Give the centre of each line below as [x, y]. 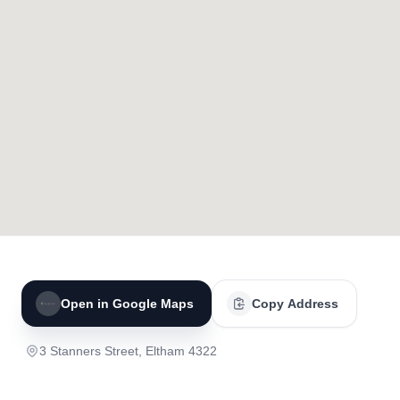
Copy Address [295, 304]
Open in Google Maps [127, 304]
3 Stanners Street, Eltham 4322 [128, 351]
